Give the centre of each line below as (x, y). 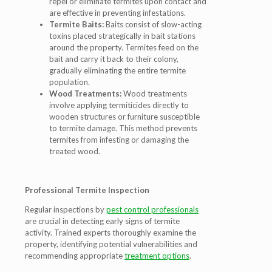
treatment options (157, 256)
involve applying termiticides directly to (119, 105)
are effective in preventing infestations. (117, 13)
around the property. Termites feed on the (124, 47)
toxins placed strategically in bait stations (122, 36)
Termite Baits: (76, 24)
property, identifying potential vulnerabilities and (111, 244)
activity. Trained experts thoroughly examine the (110, 233)
